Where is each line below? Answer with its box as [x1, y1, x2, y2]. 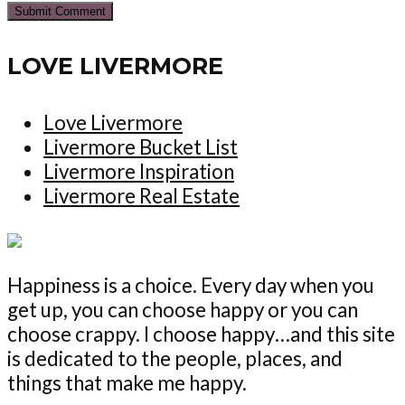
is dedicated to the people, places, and [7, 345, 343, 371]
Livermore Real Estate [43, 183, 240, 208]
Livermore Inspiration [43, 158, 234, 184]
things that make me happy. [7, 370, 247, 395]
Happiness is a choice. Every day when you [7, 272, 374, 297]
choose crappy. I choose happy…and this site [7, 321, 395, 346]
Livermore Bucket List [43, 134, 238, 159]
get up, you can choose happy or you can [7, 297, 358, 322]
